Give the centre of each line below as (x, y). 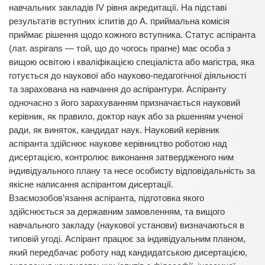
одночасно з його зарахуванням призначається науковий (125, 103)
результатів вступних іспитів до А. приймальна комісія (119, 21)
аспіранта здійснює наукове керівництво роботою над (118, 143)
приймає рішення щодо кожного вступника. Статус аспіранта (132, 35)
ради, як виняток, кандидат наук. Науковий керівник (114, 130)
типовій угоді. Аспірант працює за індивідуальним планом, (127, 239)
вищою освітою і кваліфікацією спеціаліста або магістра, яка (132, 62)
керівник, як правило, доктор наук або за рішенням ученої (126, 116)
